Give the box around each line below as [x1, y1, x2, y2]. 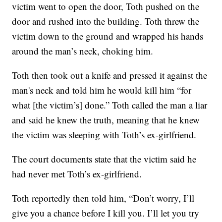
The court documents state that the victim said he [12, 152, 197, 165]
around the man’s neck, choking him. [12, 44, 154, 57]
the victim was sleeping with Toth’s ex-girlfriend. [12, 128, 197, 141]
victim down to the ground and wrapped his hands [12, 29, 204, 42]
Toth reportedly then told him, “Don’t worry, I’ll [12, 191, 195, 204]
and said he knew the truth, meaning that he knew [12, 113, 200, 126]
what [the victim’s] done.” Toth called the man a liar [12, 98, 208, 111]
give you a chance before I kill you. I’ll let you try [12, 206, 200, 219]
